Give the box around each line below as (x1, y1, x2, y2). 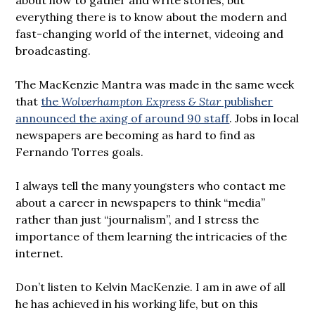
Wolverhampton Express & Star (61, 94, 221, 108)
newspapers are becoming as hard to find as (15, 127, 256, 142)
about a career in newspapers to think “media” (15, 195, 266, 210)
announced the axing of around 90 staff (15, 110, 230, 125)
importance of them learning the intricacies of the (15, 229, 288, 243)
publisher (221, 94, 274, 108)
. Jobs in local (229, 110, 300, 125)
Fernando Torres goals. (15, 144, 144, 159)
